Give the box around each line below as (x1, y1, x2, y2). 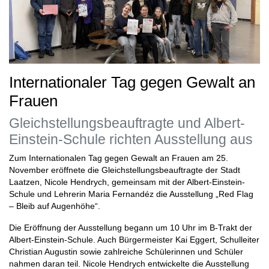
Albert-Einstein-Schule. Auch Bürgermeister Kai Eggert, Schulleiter (9, 235, 259, 245)
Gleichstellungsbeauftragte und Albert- (9, 115, 245, 131)
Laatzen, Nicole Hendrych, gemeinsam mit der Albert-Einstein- (9, 178, 245, 187)
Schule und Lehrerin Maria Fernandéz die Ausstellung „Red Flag (9, 190, 253, 199)
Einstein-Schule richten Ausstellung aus (9, 131, 253, 148)
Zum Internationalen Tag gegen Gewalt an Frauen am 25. (9, 154, 228, 163)
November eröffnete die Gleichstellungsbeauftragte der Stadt (9, 166, 240, 175)
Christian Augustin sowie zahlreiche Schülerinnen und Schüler (9, 247, 243, 257)
